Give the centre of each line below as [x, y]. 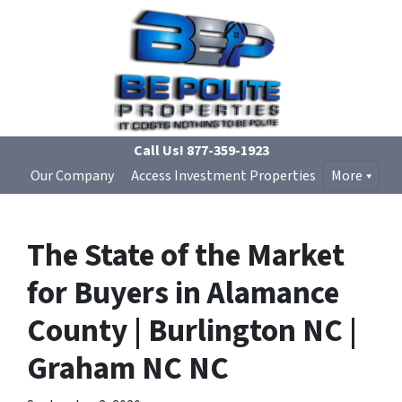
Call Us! [158, 151]
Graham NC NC [128, 369]
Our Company [72, 176]
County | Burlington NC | [192, 331]
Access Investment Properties [223, 176]
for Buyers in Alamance [183, 293]
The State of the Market [186, 256]
